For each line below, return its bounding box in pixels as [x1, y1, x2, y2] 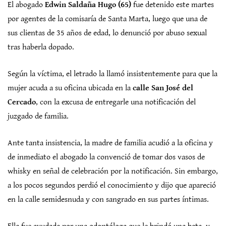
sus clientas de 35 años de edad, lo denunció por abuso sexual [8, 28, 207, 38]
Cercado [8, 97, 36, 107]
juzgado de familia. [8, 111, 69, 121]
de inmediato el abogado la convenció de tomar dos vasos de [8, 152, 205, 162]
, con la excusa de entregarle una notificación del [36, 97, 196, 107]
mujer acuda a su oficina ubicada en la [8, 83, 133, 93]
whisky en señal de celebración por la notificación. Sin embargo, [8, 166, 218, 176]
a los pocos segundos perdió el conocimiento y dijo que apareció [8, 181, 216, 190]
